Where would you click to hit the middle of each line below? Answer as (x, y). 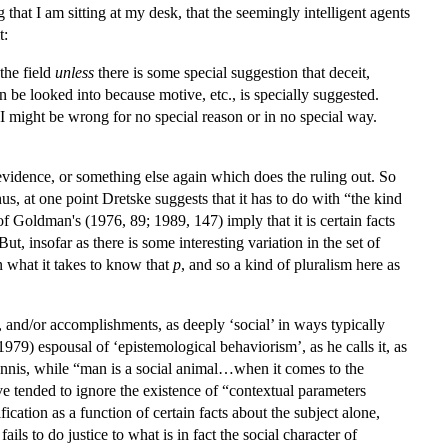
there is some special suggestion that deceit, (232, 72)
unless (74, 72)
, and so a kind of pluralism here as (290, 264)
